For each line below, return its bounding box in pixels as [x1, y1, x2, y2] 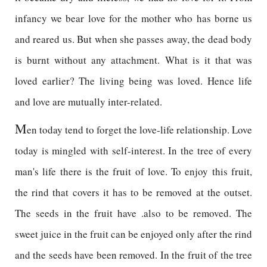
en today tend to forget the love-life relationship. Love [27, 123, 252, 136]
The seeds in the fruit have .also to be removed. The [15, 206, 252, 220]
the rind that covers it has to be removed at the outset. [15, 185, 252, 199]
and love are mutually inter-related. [15, 95, 162, 108]
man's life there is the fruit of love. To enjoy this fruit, [15, 164, 252, 178]
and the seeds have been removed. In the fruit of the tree [15, 248, 252, 262]
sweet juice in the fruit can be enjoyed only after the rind [15, 227, 252, 241]
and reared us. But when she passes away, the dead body [15, 32, 252, 46]
